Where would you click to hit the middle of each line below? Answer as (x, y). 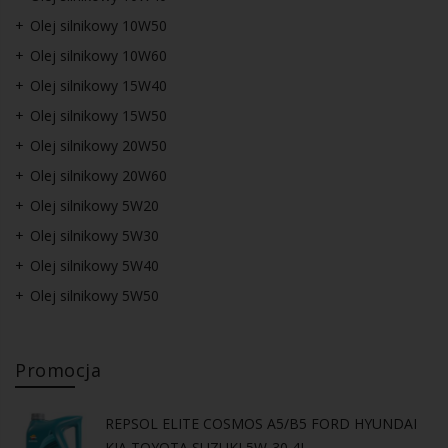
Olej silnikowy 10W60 (98, 55)
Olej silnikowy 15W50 (98, 115)
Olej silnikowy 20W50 (98, 145)
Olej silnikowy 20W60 (98, 175)
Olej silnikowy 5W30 (94, 235)
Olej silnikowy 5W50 (94, 295)
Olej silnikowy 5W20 (94, 205)
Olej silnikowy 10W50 (98, 25)
